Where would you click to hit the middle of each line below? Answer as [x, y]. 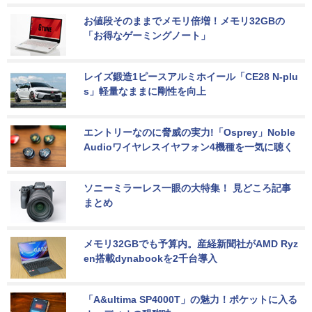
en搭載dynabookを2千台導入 [150, 258]
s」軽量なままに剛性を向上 [145, 91]
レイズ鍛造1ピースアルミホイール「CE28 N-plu [191, 76]
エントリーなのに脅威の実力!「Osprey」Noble [191, 132]
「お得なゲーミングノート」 [147, 35]
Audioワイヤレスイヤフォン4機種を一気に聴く [188, 147]
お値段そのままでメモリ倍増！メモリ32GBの [184, 21]
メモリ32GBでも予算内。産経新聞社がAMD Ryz [191, 243]
